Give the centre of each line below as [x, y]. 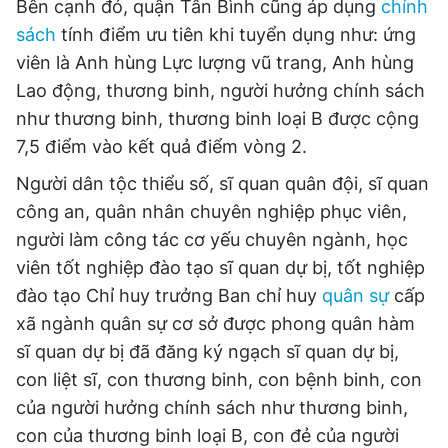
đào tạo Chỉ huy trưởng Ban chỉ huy [169, 295]
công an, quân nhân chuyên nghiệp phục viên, [211, 211]
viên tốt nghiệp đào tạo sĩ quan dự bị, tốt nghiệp [220, 267]
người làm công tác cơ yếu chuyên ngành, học [212, 239]
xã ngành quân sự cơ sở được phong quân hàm [215, 323]
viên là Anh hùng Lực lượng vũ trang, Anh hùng [215, 62]
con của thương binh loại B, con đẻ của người [207, 435]
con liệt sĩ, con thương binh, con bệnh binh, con [219, 379]
